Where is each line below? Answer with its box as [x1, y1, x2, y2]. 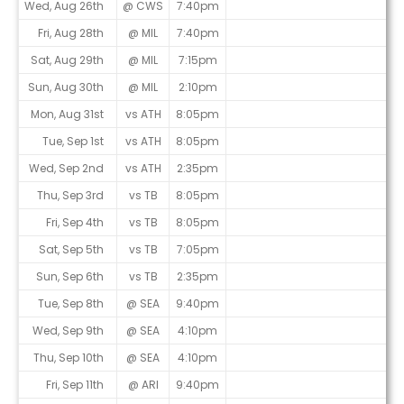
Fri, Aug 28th [38, 25, 104, 41]
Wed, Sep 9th [32, 323, 104, 339]
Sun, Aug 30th [28, 79, 104, 96]
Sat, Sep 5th [39, 242, 104, 258]
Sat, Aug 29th [31, 52, 104, 69]
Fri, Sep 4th [46, 215, 104, 231]
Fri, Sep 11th [46, 377, 104, 393]
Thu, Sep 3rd [37, 188, 104, 204]
